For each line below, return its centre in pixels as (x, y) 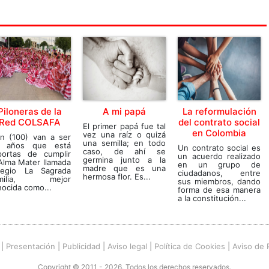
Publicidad (81, 246)
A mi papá (124, 111)
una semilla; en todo (124, 143)
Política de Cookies (190, 246)
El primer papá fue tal (124, 126)
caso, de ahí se (124, 151)
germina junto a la (124, 160)
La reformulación (219, 111)
